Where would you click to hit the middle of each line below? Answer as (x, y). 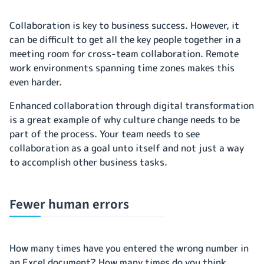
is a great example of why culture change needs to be (125, 119)
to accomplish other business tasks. (90, 162)
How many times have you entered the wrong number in (129, 248)
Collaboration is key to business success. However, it (124, 25)
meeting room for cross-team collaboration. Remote (124, 53)
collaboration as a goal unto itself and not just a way (127, 148)
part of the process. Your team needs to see (105, 133)
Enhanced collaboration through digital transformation (132, 105)
